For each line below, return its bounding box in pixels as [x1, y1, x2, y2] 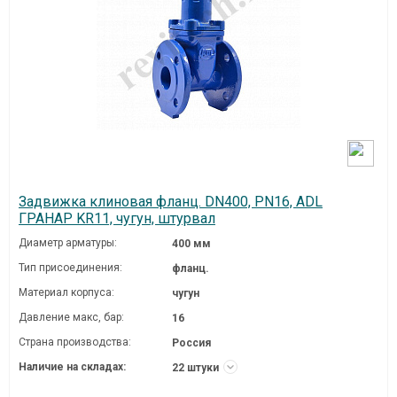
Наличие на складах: [19, 361, 126, 373]
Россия [172, 337, 212, 349]
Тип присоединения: [19, 261, 122, 274]
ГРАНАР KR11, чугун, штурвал [19, 210, 215, 227]
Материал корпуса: [19, 286, 114, 299]
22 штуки [172, 362, 222, 374]
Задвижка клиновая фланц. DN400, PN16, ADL [19, 193, 323, 210]
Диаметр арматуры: [19, 237, 117, 249]
